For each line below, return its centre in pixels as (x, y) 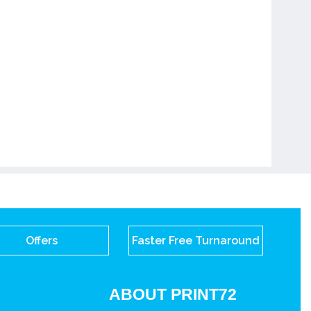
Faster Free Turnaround (195, 241)
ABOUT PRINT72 (173, 295)
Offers (41, 241)
